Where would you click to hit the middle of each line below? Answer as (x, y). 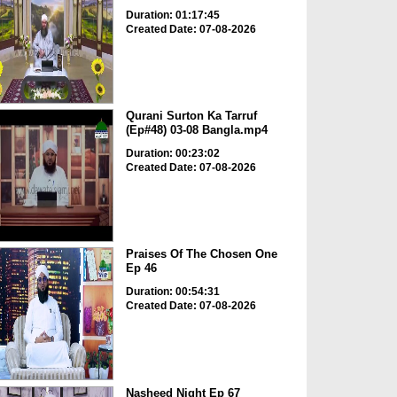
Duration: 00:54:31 (172, 292)
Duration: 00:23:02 (172, 153)
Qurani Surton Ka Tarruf (191, 115)
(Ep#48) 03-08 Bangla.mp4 (196, 129)
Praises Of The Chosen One (201, 254)
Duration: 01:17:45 (172, 15)
